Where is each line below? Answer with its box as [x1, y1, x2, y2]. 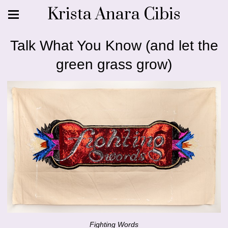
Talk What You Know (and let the [10, 38, 218, 53]
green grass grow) [56, 56, 172, 72]
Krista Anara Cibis [47, 4, 181, 25]
